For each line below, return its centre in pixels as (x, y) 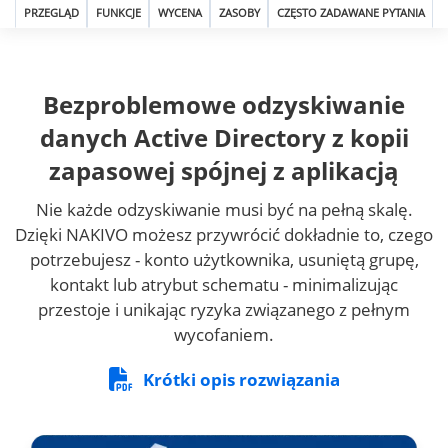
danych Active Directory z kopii (224, 137)
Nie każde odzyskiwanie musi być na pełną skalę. (224, 209)
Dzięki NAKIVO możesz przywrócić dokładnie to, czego (224, 234)
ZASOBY (239, 12)
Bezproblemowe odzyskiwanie (224, 104)
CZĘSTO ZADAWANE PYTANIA (350, 12)
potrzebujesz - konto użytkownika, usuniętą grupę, (224, 259)
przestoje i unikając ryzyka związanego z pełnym (224, 309)
